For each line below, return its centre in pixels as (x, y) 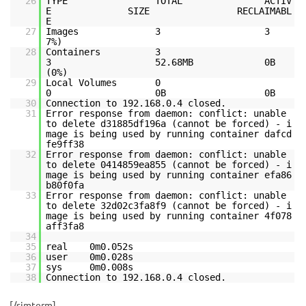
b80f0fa (65, 185)
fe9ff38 (65, 144)
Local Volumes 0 (152, 83)
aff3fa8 (65, 226)
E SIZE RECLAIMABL (169, 11)
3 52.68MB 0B (161, 62)
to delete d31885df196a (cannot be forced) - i (169, 124)
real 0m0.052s (89, 247)
